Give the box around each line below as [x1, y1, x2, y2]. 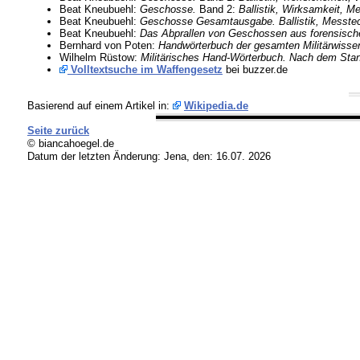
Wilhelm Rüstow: [59, 51, 141, 63]
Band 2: [195, 2, 239, 15]
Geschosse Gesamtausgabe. [139, 14, 276, 27]
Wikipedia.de [183, 100, 248, 112]
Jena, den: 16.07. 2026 [163, 150, 271, 163]
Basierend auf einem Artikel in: [27, 100, 173, 112]
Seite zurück [27, 125, 89, 137]
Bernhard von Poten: [59, 39, 158, 51]
